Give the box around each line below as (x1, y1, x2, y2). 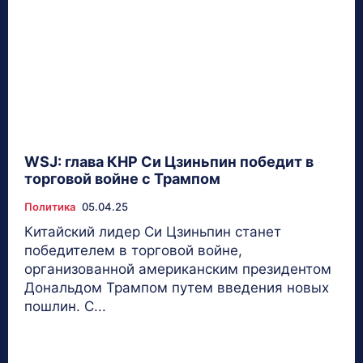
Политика (24, 199, 75, 213)
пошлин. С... (24, 297, 106, 314)
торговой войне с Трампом (24, 169, 220, 187)
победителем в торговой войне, (24, 241, 242, 258)
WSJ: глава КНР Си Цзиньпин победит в (24, 152, 314, 170)
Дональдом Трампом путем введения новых (24, 279, 329, 296)
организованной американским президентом (24, 260, 331, 277)
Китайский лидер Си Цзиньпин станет (24, 223, 281, 240)
